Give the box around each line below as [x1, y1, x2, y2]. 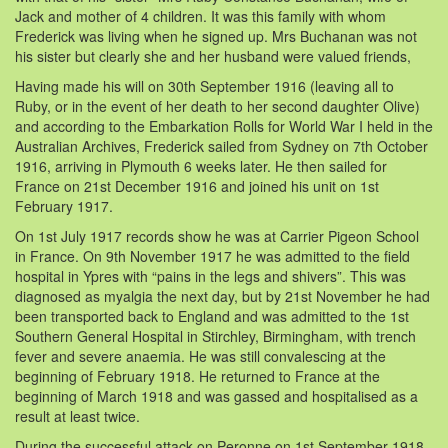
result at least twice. [15, 405, 140, 426]
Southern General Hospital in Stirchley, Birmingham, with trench [15, 325, 416, 346]
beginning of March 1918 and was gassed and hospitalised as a [15, 385, 418, 406]
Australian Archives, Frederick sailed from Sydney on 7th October [15, 135, 428, 156]
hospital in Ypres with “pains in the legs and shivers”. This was [15, 265, 406, 286]
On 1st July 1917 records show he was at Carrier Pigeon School [15, 225, 419, 246]
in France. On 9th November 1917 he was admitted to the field [15, 245, 410, 266]
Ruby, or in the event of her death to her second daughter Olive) [15, 95, 420, 116]
